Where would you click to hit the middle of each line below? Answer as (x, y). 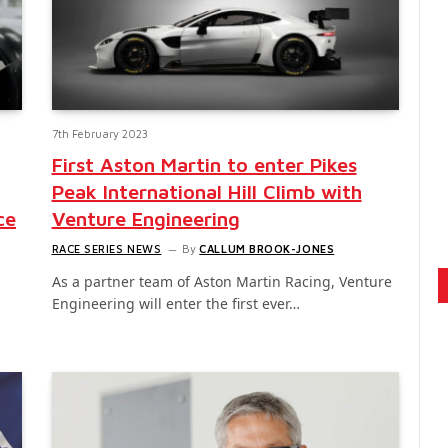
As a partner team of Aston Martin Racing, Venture (221, 282)
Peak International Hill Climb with (206, 192)
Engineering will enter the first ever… (175, 304)
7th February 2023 (99, 134)
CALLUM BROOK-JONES (267, 249)
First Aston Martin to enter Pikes (204, 165)
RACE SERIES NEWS (106, 249)
